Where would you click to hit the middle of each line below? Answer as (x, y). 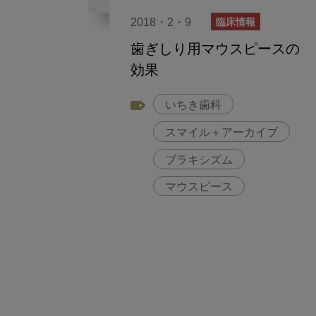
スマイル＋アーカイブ (221, 133)
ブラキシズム (199, 160)
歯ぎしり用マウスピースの (215, 51)
